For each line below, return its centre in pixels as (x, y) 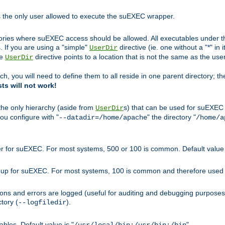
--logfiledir (42, 203)
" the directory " (172, 117)
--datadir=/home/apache (103, 118)
